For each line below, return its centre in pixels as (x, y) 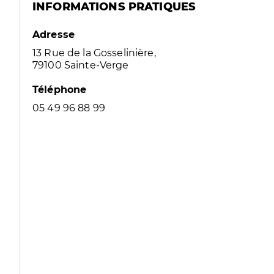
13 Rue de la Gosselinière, (94, 53)
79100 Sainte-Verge (81, 65)
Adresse (54, 35)
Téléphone (60, 90)
